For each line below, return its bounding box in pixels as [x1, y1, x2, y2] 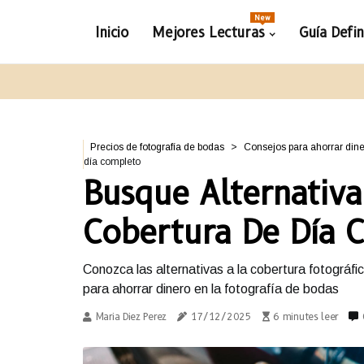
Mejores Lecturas [152, 24, 265, 41]
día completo [84, 156, 141, 167]
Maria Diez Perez [95, 310, 167, 323]
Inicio [95, 24, 128, 41]
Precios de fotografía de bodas [90, 141, 224, 153]
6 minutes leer [273, 310, 339, 323]
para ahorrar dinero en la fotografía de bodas [83, 282, 339, 296]
